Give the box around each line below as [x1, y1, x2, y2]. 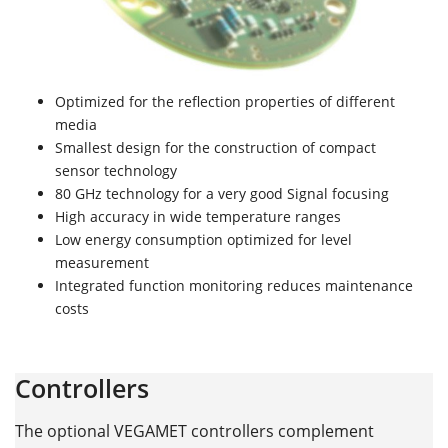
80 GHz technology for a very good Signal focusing [55, 184, 389, 204]
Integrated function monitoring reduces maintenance [55, 276, 413, 296]
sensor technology [55, 161, 177, 181]
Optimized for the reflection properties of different [55, 92, 395, 112]
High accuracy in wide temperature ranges [55, 207, 341, 227]
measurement [55, 253, 149, 273]
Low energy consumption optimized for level [55, 230, 352, 250]
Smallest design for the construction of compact [55, 138, 376, 158]
